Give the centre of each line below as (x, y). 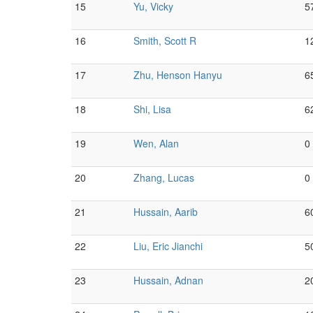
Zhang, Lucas (164, 177)
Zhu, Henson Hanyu (178, 75)
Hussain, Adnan (168, 280)
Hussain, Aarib (166, 212)
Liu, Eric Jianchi (168, 246)
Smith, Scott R (165, 41)
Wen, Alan (156, 143)
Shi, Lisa (152, 109)
